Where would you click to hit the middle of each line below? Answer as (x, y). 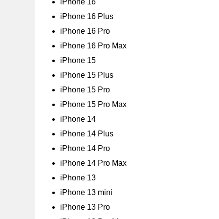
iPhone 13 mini (86, 193)
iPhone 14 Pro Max (93, 163)
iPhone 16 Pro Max (93, 46)
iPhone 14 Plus (87, 134)
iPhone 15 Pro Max (93, 105)
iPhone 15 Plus (87, 75)
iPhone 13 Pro (85, 207)
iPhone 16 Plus (87, 17)
